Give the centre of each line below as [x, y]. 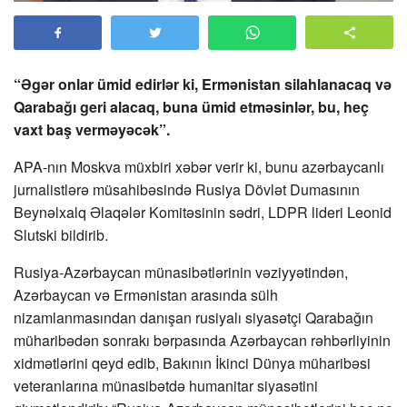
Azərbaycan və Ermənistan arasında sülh [146, 295]
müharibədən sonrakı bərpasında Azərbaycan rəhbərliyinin [202, 341]
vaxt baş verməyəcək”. [92, 130]
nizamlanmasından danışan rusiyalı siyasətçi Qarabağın [194, 318]
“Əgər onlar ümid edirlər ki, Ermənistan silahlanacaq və [203, 84]
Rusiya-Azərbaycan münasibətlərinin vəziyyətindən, [181, 273]
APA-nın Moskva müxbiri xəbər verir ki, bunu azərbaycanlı [199, 167]
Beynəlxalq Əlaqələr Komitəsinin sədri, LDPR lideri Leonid [203, 213]
